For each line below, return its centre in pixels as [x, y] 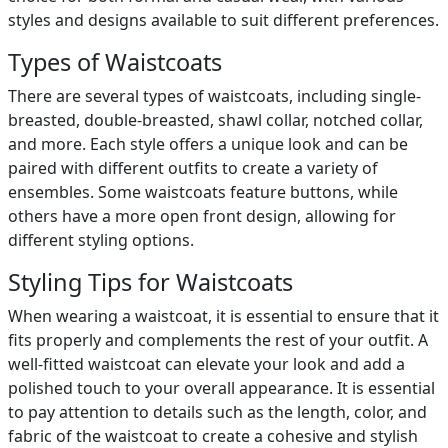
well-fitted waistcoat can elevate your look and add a [206, 364]
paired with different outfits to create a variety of [193, 168]
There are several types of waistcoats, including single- [214, 96]
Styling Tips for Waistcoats [150, 282]
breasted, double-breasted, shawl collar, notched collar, [215, 120]
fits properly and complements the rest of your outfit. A [218, 340]
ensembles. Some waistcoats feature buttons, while [203, 192]
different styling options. [101, 240]
